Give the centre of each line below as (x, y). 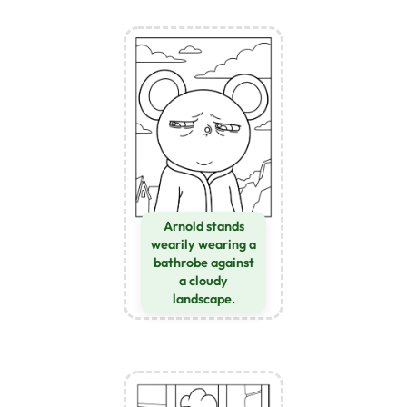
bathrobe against (203, 262)
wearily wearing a (203, 244)
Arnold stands (203, 226)
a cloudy (203, 280)
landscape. (203, 298)
